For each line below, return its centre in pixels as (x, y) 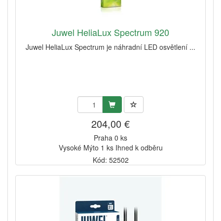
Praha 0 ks (110, 138)
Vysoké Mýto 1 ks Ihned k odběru (110, 148)
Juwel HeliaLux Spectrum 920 (110, 32)
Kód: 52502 (110, 160)
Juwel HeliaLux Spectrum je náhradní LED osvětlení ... (110, 47)
